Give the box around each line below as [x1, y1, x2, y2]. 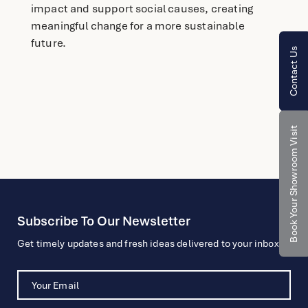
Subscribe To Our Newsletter [17, 212, 190, 230]
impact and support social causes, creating [30, 1, 254, 16]
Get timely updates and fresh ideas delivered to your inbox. [17, 237, 282, 250]
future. [30, 36, 67, 51]
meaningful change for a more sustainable [30, 19, 245, 34]
